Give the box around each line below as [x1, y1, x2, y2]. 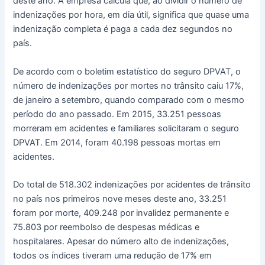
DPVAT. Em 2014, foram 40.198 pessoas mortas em [13, 137, 221, 148]
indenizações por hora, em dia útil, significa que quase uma [13, 9, 250, 21]
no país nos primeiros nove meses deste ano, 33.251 [13, 193, 227, 205]
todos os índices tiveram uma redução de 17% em [13, 250, 212, 261]
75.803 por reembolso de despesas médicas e [13, 222, 200, 233]
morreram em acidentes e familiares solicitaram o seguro [13, 122, 240, 134]
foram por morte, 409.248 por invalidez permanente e [13, 208, 230, 219]
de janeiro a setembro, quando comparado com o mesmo [13, 94, 245, 105]
